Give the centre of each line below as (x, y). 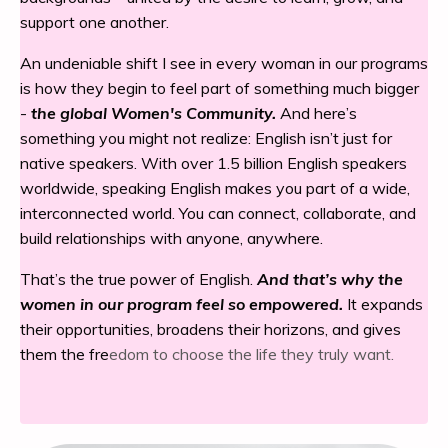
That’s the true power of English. (138, 279)
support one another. (94, 22)
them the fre (64, 354)
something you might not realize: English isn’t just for (206, 138)
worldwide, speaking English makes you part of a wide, (215, 188)
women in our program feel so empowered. (181, 304)
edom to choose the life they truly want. (251, 354)
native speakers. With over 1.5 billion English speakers (213, 163)
